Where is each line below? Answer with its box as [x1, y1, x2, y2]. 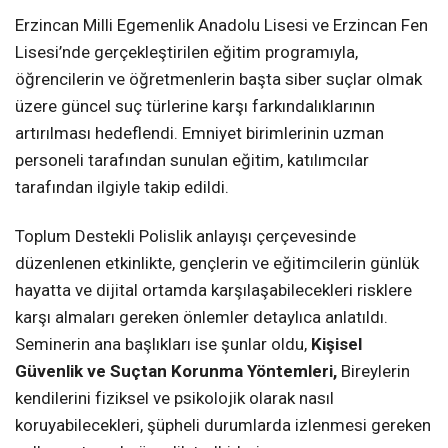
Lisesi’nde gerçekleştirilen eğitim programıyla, [15, 41, 358, 62]
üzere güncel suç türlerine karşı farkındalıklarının [15, 95, 375, 116]
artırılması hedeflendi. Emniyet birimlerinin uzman [15, 122, 384, 143]
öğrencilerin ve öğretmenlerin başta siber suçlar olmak [15, 68, 422, 89]
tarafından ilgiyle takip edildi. [15, 176, 229, 197]
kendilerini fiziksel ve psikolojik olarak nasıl [15, 387, 334, 408]
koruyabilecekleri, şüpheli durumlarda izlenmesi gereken [15, 414, 431, 435]
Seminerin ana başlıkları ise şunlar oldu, [15, 333, 311, 354]
